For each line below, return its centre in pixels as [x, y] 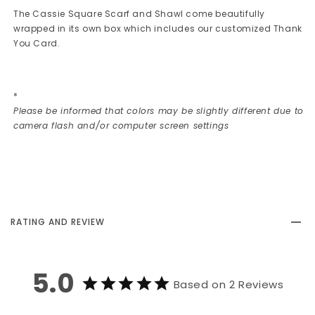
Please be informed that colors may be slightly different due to [159, 111]
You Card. [37, 44]
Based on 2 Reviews [229, 284]
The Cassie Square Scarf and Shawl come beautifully [140, 14]
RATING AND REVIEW [58, 222]
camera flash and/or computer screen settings [121, 126]
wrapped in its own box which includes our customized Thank [158, 29]
